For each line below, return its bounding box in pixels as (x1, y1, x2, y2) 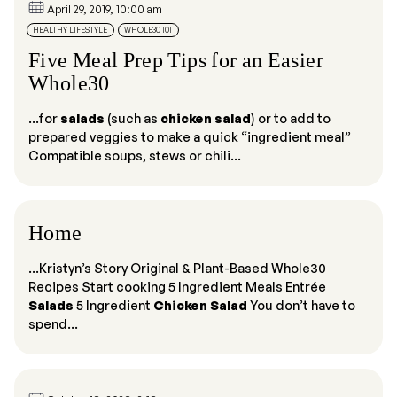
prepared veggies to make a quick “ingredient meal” (28, 128, 351, 145)
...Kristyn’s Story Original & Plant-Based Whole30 (28, 260, 326, 276)
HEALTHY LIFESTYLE (33, 24, 108, 35)
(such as (105, 110, 160, 127)
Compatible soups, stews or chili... (28, 147, 241, 164)
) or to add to (251, 110, 331, 127)
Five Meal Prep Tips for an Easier (28, 49, 323, 73)
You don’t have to (247, 297, 355, 314)
